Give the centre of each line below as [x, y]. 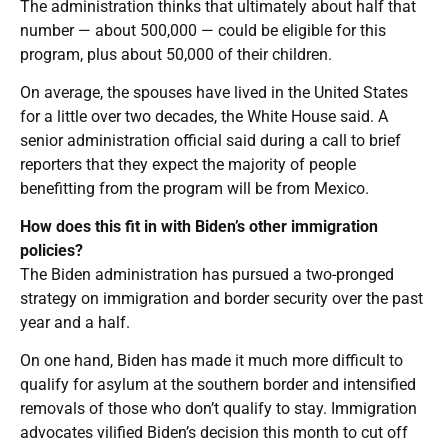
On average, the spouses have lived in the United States [214, 92]
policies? [51, 250]
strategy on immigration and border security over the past [221, 298]
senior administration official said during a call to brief [210, 140]
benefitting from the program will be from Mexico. [194, 188]
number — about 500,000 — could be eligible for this [203, 30]
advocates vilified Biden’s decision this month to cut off [214, 432]
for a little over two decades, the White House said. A [204, 116]
